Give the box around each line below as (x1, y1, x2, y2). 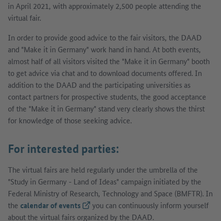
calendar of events (20, 199, 81, 211)
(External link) (81, 199, 128, 211)
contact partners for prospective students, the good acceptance (8, 91, 206, 102)
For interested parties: (8, 141, 119, 156)
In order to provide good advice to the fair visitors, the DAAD (8, 32, 202, 42)
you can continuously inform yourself (90, 199, 209, 210)
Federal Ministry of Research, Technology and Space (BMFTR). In (8, 187, 213, 198)
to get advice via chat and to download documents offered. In (8, 67, 202, 78)
